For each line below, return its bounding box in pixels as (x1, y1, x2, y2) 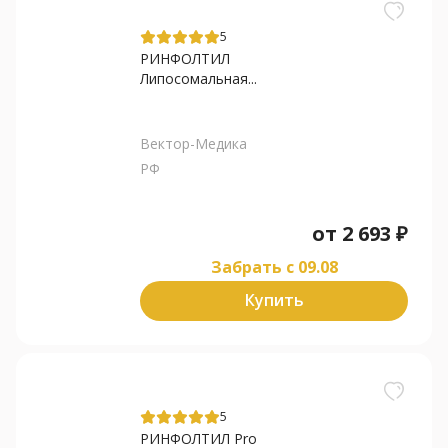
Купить (244, 289, 304, 312)
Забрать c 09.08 (210, 255, 338, 278)
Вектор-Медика (140, 133, 247, 153)
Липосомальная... (140, 68, 257, 88)
